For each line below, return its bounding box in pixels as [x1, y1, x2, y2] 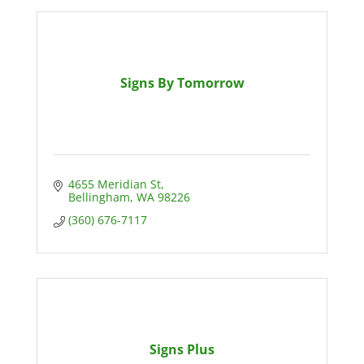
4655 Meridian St [67, 176, 161, 192]
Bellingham [67, 189, 130, 205]
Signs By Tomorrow [119, 74, 245, 92]
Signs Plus [149, 340, 214, 358]
